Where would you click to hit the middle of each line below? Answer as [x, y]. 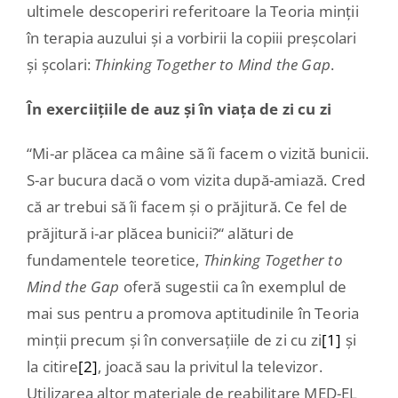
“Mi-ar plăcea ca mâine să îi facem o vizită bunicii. [198, 153]
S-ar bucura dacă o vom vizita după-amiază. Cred [196, 179]
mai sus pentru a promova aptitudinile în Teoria [193, 313]
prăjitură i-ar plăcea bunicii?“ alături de [160, 233]
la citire [52, 366]
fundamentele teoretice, [115, 259]
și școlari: [60, 64]
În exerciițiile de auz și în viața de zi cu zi [179, 108]
